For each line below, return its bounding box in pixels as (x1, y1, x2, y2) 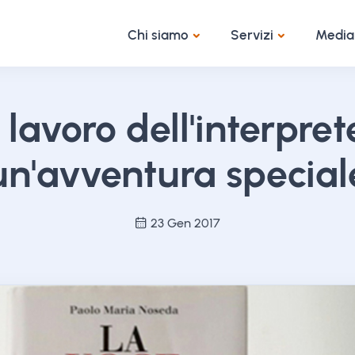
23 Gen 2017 (151, 216, 220, 231)
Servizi (231, 27, 273, 43)
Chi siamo (128, 27, 189, 43)
